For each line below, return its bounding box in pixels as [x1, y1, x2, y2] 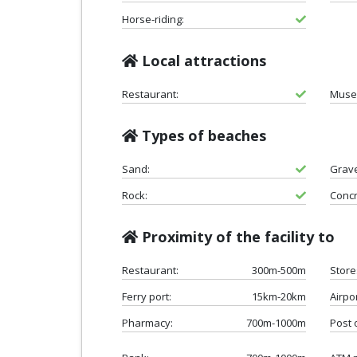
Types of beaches [138, 125, 266, 145]
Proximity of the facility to [138, 226, 335, 246]
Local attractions [138, 50, 266, 70]
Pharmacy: [122, 315, 173, 330]
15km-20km [251, 288, 306, 304]
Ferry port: [122, 288, 171, 304]
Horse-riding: [122, 11, 184, 26]
